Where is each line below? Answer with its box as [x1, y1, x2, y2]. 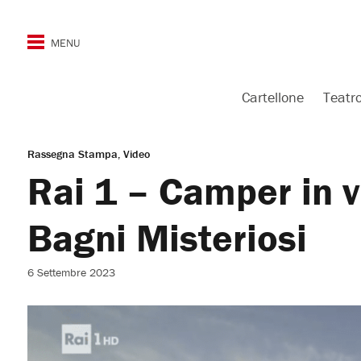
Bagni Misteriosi [27, 214, 307, 261]
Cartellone [242, 88, 304, 106]
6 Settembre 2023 [27, 265, 115, 280]
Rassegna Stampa [27, 147, 118, 161]
